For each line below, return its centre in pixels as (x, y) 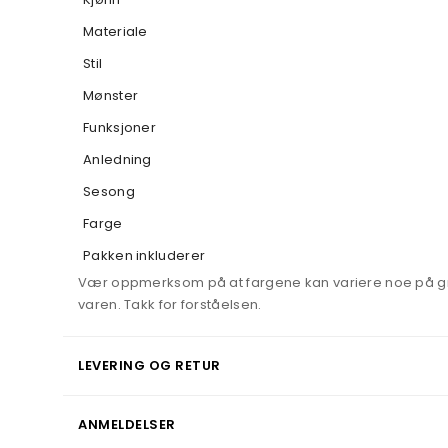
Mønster (111, 95)
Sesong (109, 191)
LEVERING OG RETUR (149, 365)
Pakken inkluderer (144, 255)
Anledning (117, 159)
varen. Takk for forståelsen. (170, 304)
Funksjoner (119, 127)
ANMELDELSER (127, 424)
